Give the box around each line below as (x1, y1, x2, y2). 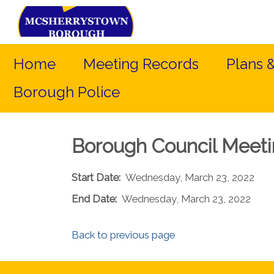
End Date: (72, 193, 117, 205)
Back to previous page (72, 229, 175, 241)
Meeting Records (83, 55, 199, 73)
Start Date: (72, 171, 120, 183)
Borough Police (13, 83, 120, 101)
